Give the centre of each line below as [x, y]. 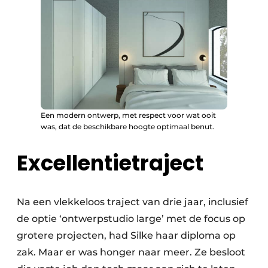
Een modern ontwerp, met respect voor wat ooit [128, 115]
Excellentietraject [110, 163]
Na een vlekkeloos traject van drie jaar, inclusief [133, 202]
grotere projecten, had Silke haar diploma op [126, 236]
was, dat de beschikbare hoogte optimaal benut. [127, 127]
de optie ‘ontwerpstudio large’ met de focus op [131, 219]
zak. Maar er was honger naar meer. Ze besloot [131, 252]
